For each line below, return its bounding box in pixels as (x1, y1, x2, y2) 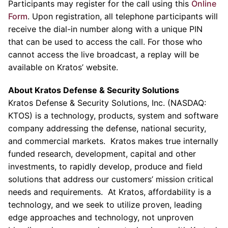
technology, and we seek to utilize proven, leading (8, 199, 202, 210)
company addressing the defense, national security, (8, 123, 206, 133)
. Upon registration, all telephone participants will (27, 11, 218, 21)
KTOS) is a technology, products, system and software (8, 110, 218, 121)
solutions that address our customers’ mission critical (8, 174, 213, 184)
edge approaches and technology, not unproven (8, 212, 193, 222)
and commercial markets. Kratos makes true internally (8, 136, 218, 146)
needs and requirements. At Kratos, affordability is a (8, 187, 211, 197)
